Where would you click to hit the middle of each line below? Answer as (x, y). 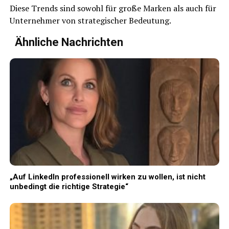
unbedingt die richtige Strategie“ (69, 187)
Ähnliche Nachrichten (69, 42)
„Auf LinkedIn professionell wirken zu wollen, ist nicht (107, 177)
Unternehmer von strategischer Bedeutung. (90, 21)
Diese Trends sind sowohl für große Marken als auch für (113, 8)
